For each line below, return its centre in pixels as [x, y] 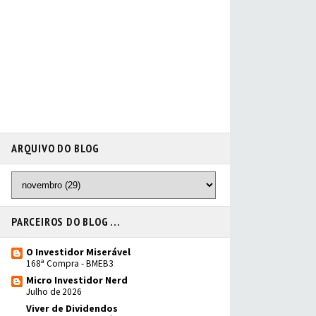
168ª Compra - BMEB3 [70, 263]
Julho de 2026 [54, 292]
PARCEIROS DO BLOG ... [66, 221]
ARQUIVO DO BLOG [55, 148]
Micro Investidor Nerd [77, 280]
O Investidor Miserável [78, 252]
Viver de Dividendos [72, 308]
